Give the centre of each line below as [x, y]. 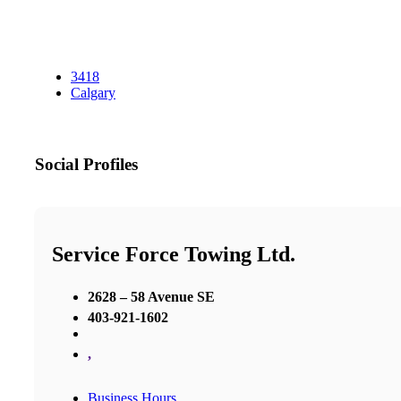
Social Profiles [86, 165]
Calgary [93, 93]
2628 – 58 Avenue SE [151, 296]
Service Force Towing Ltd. [174, 254]
